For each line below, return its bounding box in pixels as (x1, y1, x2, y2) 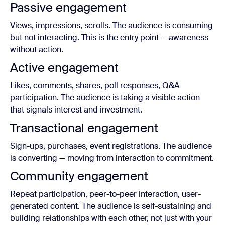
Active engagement (10, 60, 119, 75)
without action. (10, 44, 63, 55)
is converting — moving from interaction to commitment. (10, 153, 214, 163)
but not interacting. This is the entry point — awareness (10, 32, 208, 43)
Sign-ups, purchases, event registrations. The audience (10, 141, 212, 151)
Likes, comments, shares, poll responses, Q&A (10, 80, 180, 91)
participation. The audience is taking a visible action (10, 92, 200, 103)
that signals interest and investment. (10, 104, 142, 115)
